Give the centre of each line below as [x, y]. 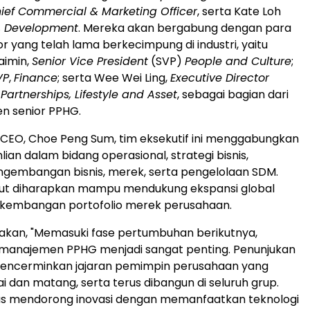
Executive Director [220, 78]
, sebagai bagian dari [233, 95]
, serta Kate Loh [239, 12]
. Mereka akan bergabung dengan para [185, 28]
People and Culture [238, 62]
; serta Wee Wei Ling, [114, 78]
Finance [36, 78]
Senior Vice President [90, 62]
